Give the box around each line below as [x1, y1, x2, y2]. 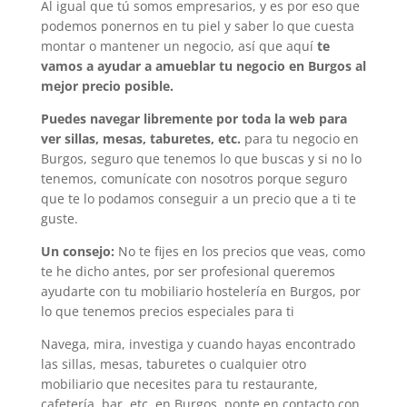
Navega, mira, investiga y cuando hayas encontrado [40, 335, 355, 352]
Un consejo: [40, 243, 118, 260]
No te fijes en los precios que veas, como [117, 243, 365, 260]
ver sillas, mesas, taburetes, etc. [40, 130, 241, 147]
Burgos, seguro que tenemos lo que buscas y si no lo [40, 150, 362, 167]
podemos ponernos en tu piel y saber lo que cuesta [40, 17, 354, 35]
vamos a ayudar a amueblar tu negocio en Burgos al [40, 57, 366, 74]
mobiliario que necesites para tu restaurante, [40, 375, 318, 392]
